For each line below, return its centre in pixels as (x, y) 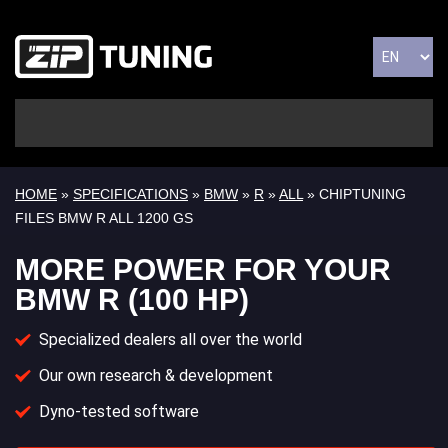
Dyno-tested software (119, 412)
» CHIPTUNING (354, 194)
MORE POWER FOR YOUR (203, 270)
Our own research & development (156, 376)
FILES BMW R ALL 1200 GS (104, 218)
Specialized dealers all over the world (170, 340)
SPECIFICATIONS (130, 194)
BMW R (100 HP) (132, 300)
